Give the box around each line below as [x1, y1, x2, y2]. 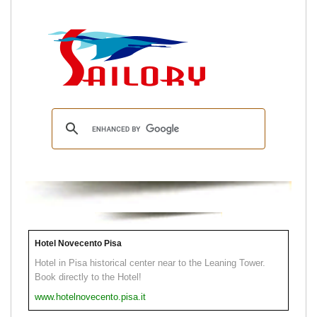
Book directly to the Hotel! [35, 272, 142, 283]
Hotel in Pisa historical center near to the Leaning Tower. [35, 258, 265, 269]
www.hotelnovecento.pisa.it [35, 292, 146, 303]
